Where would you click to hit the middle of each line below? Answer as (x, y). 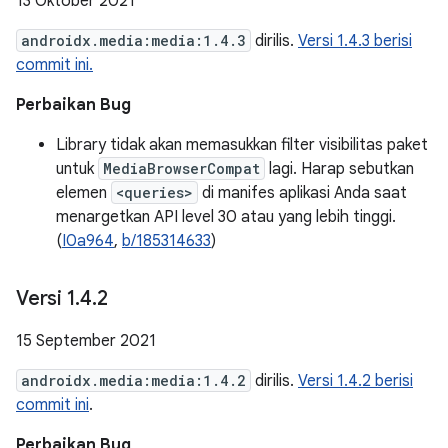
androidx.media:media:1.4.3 (133, 40)
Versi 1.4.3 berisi (355, 41)
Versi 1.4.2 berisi (355, 381)
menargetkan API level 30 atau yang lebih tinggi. (226, 217)
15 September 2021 (86, 341)
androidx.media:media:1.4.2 (133, 380)
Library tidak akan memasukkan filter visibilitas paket (242, 145)
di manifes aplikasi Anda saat (302, 193)
